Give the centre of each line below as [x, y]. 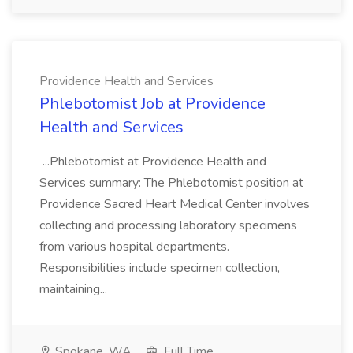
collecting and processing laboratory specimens [168, 225]
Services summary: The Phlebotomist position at [171, 183]
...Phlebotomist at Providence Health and [153, 162]
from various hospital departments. [134, 247]
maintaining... [75, 289]
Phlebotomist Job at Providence [152, 104]
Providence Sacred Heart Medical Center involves [175, 204]
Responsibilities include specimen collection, [160, 268]
